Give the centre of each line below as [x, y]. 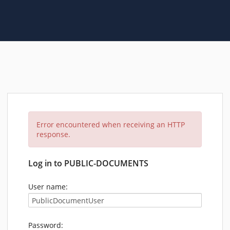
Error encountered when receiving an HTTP [111, 124]
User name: [48, 187]
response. [53, 134]
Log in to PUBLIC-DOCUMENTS [88, 163]
